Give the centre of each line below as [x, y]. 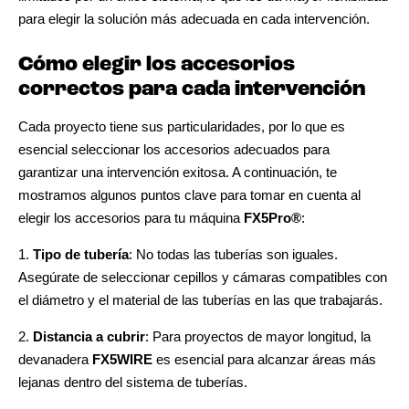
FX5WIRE [122, 359]
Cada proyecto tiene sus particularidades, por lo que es [182, 126]
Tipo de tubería [81, 254]
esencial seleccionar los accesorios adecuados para [174, 149]
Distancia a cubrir [89, 336]
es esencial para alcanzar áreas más [264, 359]
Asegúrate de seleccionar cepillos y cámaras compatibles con [203, 277]
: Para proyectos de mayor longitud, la [258, 336]
